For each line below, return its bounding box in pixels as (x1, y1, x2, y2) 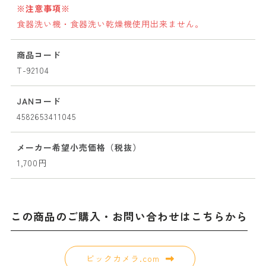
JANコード (17, 95, 61, 107)
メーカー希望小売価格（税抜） (17, 141, 141, 154)
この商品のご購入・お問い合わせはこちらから (10, 208, 248, 224)
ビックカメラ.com (85, 252, 160, 265)
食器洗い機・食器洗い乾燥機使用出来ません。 (17, 18, 204, 30)
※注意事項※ (17, 2, 70, 15)
